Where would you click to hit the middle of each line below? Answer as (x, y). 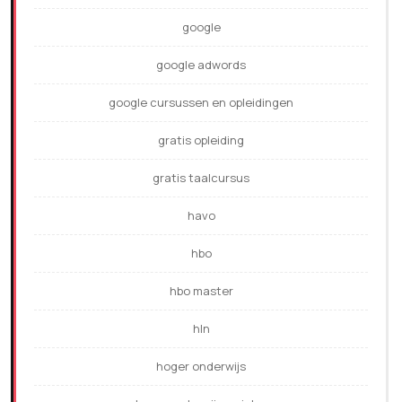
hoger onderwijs (201, 367)
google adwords (201, 65)
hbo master (201, 291)
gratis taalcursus (201, 178)
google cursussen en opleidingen (201, 103)
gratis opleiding (201, 140)
